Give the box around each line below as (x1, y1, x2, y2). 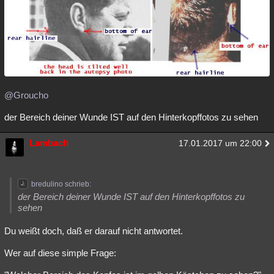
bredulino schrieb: (31, 179, 91, 188)
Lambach (29, 137, 68, 148)
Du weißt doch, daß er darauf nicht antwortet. (4, 225, 183, 236)
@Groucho (4, 89, 48, 100)
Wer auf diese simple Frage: (4, 247, 116, 258)
